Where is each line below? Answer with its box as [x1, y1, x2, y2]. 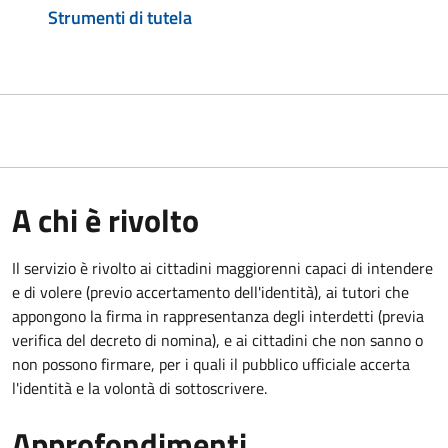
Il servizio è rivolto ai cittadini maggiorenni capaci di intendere [12, 255, 433, 280]
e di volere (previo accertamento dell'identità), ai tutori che [12, 279, 409, 304]
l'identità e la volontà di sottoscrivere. [12, 375, 267, 400]
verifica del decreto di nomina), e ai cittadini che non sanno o [12, 327, 423, 352]
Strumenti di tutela [48, 3, 192, 31]
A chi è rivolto [12, 195, 199, 244]
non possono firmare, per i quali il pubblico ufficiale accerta [12, 351, 410, 376]
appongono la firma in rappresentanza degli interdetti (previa [12, 303, 424, 328]
